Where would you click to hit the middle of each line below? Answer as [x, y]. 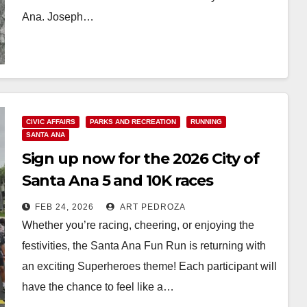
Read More [56, 48]
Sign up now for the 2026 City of [140, 158]
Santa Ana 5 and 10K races [118, 180]
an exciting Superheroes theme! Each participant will [149, 266]
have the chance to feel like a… [98, 286]
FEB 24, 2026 [64, 207]
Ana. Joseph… [58, 16]
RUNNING [206, 121]
